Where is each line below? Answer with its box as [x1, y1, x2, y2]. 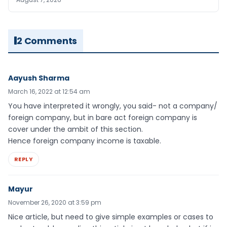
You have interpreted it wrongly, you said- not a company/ [8, 100, 217, 111]
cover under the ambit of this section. [8, 124, 143, 134]
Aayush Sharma [8, 72, 69, 83]
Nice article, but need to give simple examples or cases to [8, 211, 213, 222]
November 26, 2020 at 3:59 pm [8, 198, 101, 207]
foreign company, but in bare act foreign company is [8, 112, 197, 123]
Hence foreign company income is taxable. [8, 135, 161, 146]
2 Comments [17, 34, 78, 47]
